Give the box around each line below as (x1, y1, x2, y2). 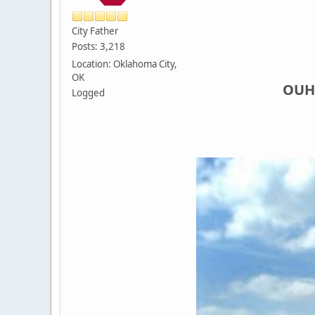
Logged (72, 86, 105, 99)
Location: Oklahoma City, (72, 57, 177, 70)
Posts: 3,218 (72, 39, 125, 53)
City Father (72, 24, 119, 37)
